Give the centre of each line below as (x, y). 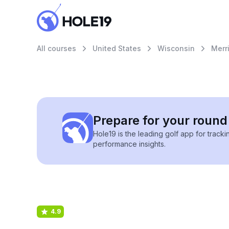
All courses (56, 48)
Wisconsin (176, 48)
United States (117, 48)
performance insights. (129, 144)
